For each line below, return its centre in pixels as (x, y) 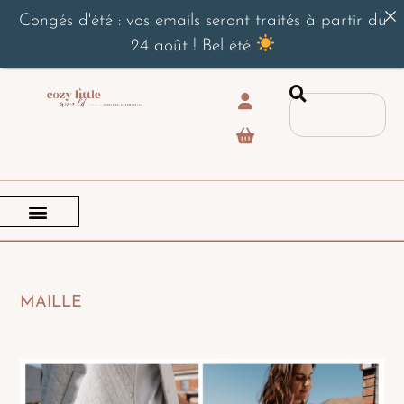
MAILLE (51, 303)
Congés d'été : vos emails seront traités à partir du (203, 21)
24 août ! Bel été (193, 46)
